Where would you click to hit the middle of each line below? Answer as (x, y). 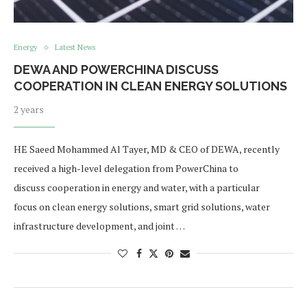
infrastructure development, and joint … (99, 226)
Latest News (75, 47)
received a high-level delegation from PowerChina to (126, 168)
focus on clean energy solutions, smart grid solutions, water (142, 207)
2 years (29, 109)
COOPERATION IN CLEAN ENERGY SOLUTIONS (150, 86)
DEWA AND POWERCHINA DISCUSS (116, 70)
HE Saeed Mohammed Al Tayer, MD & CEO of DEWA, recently (147, 149)
